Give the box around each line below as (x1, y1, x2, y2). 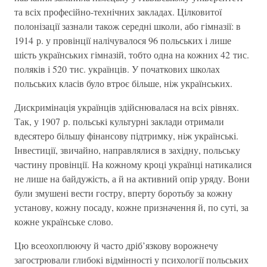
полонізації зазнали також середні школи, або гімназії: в (14, 20, 241, 32)
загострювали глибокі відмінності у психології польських (14, 253, 249, 266)
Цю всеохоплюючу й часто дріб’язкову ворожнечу (14, 239, 218, 252)
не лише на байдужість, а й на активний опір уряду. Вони (14, 172, 250, 185)
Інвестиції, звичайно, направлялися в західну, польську (14, 144, 240, 156)
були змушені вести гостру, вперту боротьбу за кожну (14, 187, 232, 199)
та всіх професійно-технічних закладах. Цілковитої (14, 5, 222, 18)
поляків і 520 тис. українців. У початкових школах (14, 63, 220, 75)
